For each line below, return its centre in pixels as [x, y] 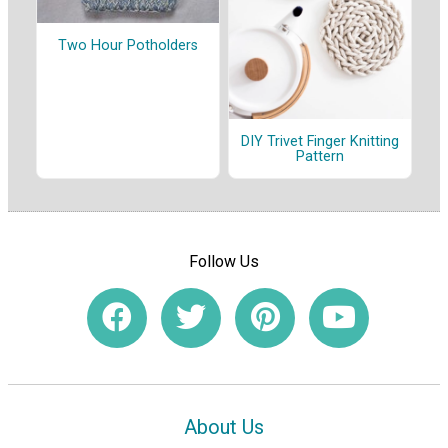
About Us [224, 426]
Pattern [320, 156]
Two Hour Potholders [128, 45]
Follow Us [224, 261]
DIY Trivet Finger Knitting [320, 141]
